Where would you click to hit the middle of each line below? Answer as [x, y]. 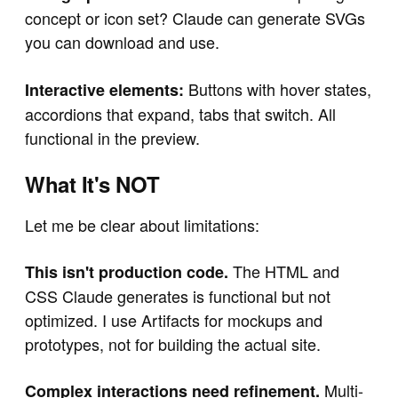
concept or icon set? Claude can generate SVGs [195, 18]
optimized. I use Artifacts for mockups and [174, 320]
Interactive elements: [104, 89]
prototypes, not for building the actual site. [173, 344]
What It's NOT [92, 183]
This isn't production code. [127, 272]
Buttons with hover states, [278, 88]
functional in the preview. [112, 137]
